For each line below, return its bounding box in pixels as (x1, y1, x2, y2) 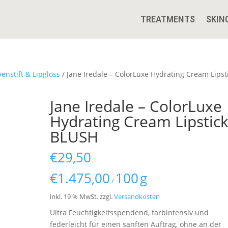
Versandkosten (114, 192, 160, 201)
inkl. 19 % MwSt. (50, 192, 99, 201)
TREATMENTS (140, 13, 195, 25)
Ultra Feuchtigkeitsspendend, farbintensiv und (50, 208, 209, 217)
